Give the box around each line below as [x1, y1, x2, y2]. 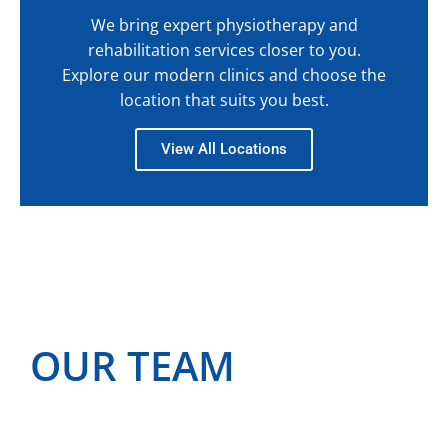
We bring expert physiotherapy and [90, 13, 358, 36]
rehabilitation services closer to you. [87, 38, 361, 61]
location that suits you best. [119, 88, 329, 111]
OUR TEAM [30, 337, 235, 393]
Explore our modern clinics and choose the [62, 63, 386, 86]
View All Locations [161, 139, 287, 158]
